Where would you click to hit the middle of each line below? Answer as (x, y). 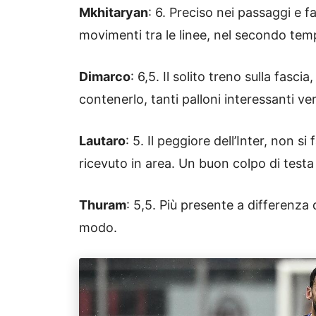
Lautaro (102, 141)
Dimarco (105, 77)
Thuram (103, 205)
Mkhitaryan (114, 13)
